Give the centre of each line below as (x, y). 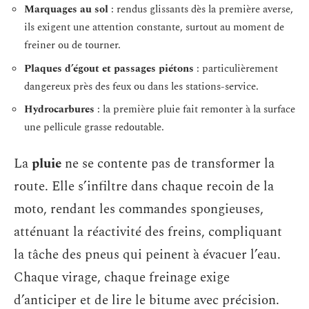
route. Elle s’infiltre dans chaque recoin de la (144, 186)
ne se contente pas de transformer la (168, 163)
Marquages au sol (66, 9)
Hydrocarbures (59, 109)
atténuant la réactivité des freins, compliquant (148, 232)
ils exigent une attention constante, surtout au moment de (154, 27)
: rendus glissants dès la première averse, (201, 9)
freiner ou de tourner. (72, 45)
